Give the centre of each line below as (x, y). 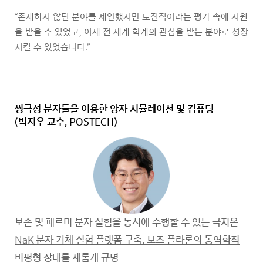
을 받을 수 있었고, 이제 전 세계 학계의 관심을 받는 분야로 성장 (131, 32)
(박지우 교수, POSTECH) (66, 122)
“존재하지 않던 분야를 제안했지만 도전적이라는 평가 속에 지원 (131, 16)
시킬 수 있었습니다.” (52, 47)
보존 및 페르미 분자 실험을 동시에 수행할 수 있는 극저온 (127, 222)
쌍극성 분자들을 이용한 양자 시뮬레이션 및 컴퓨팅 (114, 109)
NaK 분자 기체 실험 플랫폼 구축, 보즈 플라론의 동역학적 (127, 240)
